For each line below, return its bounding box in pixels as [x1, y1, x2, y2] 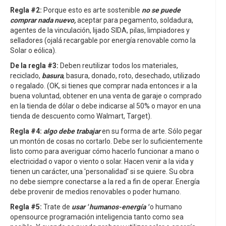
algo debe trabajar [43, 127, 100, 136]
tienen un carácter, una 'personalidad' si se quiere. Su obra [10, 167, 194, 176]
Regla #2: [10, 6, 42, 15]
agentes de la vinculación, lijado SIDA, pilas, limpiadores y [10, 26, 190, 35]
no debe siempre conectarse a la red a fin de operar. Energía [10, 178, 200, 186]
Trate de [42, 203, 72, 211]
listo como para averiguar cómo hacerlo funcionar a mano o [10, 147, 199, 156]
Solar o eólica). [10, 46, 56, 55]
